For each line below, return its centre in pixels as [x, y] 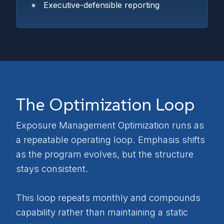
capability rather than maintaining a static [102, 212]
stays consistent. [52, 169]
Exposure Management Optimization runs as [110, 125]
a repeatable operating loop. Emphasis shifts [110, 140]
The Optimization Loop [105, 104]
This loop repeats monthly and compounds [108, 198]
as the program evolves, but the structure [105, 154]
